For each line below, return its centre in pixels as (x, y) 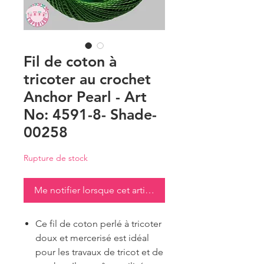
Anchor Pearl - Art (85, 97)
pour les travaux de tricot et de (99, 252)
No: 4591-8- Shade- (90, 115)
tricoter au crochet (87, 79)
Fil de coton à (70, 62)
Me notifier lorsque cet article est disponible (127, 190)
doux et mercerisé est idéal (92, 238)
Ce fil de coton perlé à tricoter (98, 224)
